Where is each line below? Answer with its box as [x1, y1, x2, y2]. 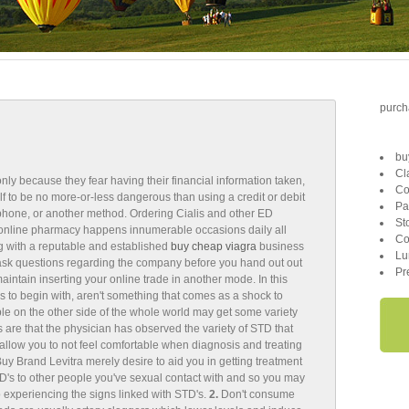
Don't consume [218, 388, 295, 401]
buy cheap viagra [171, 240, 257, 253]
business [257, 240, 304, 253]
